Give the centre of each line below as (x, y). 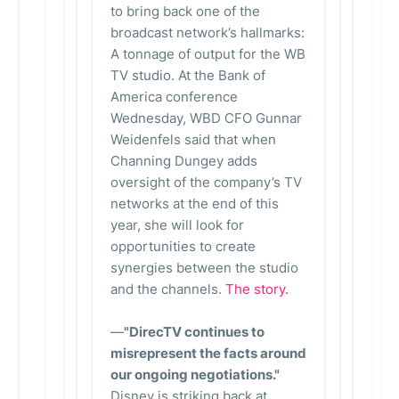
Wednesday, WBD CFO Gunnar (206, 118)
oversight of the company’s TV (206, 182)
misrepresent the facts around (208, 353)
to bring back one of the (185, 11)
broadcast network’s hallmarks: (208, 33)
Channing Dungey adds (184, 161)
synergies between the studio (204, 268)
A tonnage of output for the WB (208, 54)
